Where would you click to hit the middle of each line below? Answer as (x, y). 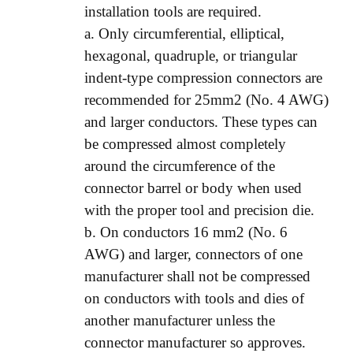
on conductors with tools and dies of (194, 298)
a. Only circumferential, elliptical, (184, 33)
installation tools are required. (173, 11)
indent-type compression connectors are (203, 77)
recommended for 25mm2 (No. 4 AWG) (206, 99)
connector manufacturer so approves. (195, 342)
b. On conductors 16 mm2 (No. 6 (186, 232)
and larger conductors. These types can (201, 121)
